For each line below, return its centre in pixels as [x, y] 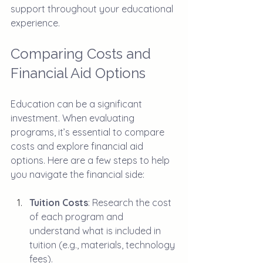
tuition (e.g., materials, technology [103, 245]
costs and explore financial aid [78, 146]
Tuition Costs [59, 203]
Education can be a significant [77, 104]
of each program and [77, 217]
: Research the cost [131, 203]
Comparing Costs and [82, 54]
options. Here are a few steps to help [91, 161]
